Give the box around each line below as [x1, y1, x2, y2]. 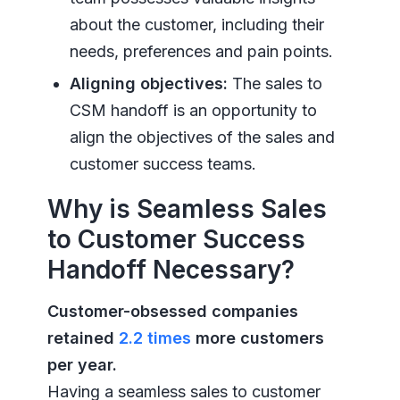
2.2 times [118, 329, 191, 348]
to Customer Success [46, 224, 305, 255]
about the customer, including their [69, 15, 324, 35]
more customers [190, 329, 324, 348]
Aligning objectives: [69, 74, 228, 94]
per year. [46, 355, 117, 375]
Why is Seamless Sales [46, 194, 327, 225]
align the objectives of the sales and [69, 128, 335, 147]
